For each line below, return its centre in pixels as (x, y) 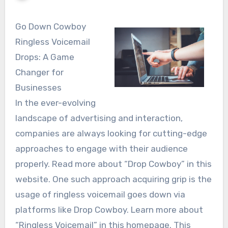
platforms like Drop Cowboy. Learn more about (109, 209)
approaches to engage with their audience (101, 148)
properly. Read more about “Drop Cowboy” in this (113, 164)
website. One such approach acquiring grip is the (113, 179)
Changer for (39, 72)
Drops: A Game (45, 57)
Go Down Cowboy (50, 26)
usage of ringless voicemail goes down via (100, 194)
